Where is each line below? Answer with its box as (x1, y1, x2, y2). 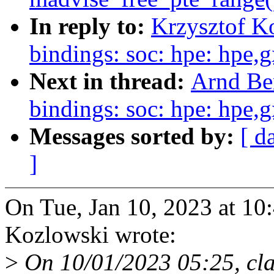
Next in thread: (29, 68, 191, 95)
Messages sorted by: (29, 123, 240, 150)
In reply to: (29, 13, 151, 40)
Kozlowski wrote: (5, 221, 176, 248)
